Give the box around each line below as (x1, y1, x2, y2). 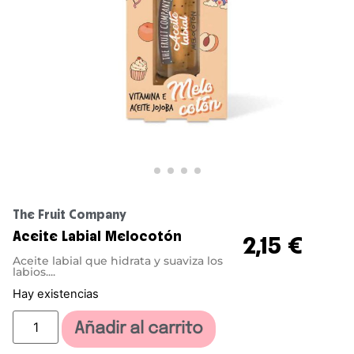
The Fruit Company (13, 205, 126, 222)
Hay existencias (13, 286, 99, 301)
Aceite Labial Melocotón (13, 226, 182, 244)
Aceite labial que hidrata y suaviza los (13, 253, 223, 268)
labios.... (13, 264, 55, 279)
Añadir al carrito (74, 319, 204, 337)
